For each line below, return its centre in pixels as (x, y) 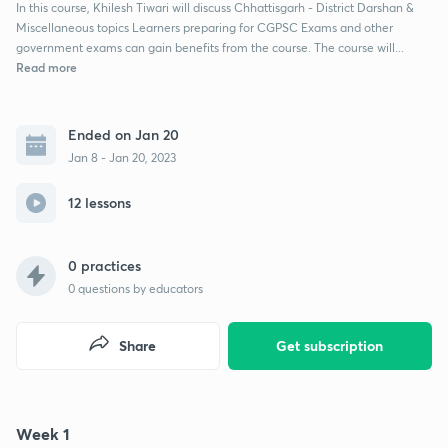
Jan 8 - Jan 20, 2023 (122, 157)
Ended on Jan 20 (123, 134)
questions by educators (139, 288)
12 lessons (99, 202)
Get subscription (330, 345)
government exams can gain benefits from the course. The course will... (210, 47)
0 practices (104, 265)
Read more (46, 66)
